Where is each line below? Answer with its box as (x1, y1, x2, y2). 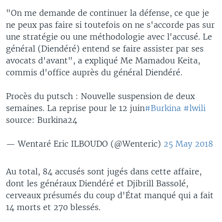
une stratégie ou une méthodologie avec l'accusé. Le (6, 31, 212, 42)
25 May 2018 (164, 138, 213, 149)
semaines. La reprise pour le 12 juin (6, 103, 145, 113)
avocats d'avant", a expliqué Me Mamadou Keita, (6, 55, 200, 65)
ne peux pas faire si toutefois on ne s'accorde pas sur (6, 19, 215, 30)
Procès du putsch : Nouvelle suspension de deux (6, 91, 195, 101)
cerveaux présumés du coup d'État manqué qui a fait (6, 190, 214, 200)
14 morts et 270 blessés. (6, 202, 101, 212)
